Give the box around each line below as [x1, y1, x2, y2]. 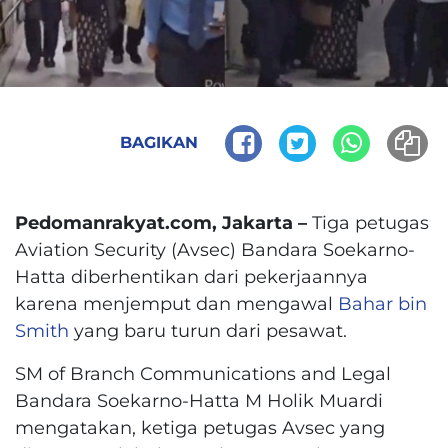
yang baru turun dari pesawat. [69, 318, 347, 342]
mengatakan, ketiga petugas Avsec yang [15, 415, 385, 439]
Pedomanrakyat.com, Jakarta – [15, 210, 307, 234]
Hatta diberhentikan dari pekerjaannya [15, 264, 368, 288]
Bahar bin [338, 291, 427, 315]
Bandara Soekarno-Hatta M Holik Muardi [15, 388, 383, 412]
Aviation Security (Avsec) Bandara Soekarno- [15, 237, 415, 261]
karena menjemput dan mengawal [15, 291, 338, 315]
